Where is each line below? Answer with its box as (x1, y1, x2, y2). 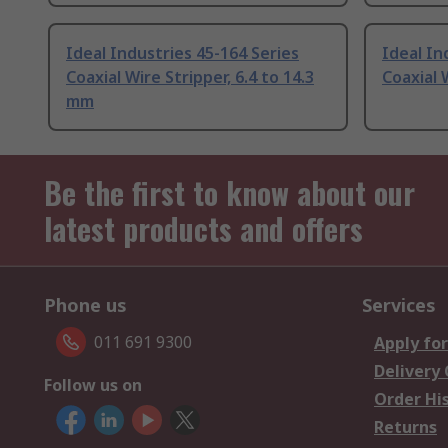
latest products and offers (44, 206, 363, 252)
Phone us (44, 293, 127, 318)
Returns (374, 416, 437, 439)
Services (362, 293, 436, 318)
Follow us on (44, 374, 142, 397)
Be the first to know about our (44, 170, 415, 216)
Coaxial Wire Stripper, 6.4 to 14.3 (66, 66, 314, 89)
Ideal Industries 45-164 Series (66, 42, 299, 65)
